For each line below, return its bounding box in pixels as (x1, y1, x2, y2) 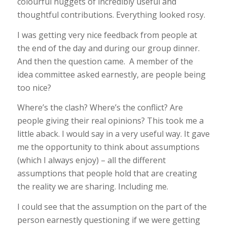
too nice (17, 82, 48, 93)
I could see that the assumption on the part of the (17, 201, 207, 213)
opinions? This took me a (107, 115, 204, 127)
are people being (140, 68, 206, 80)
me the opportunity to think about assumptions (17, 141, 200, 153)
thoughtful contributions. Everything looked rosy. (17, 9, 205, 21)
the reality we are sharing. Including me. (17, 181, 168, 193)
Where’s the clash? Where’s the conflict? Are (17, 102, 183, 113)
